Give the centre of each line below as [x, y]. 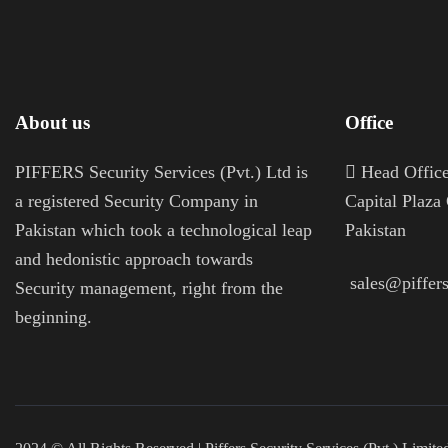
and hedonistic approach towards [134, 259]
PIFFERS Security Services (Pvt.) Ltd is [161, 172]
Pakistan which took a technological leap [163, 230]
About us [52, 123]
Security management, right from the [149, 288]
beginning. [53, 317]
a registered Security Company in [136, 201]
